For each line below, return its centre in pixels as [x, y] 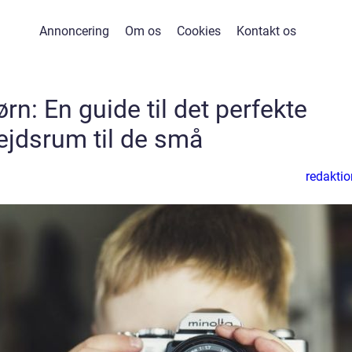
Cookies [199, 31]
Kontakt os [266, 31]
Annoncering [74, 31]
